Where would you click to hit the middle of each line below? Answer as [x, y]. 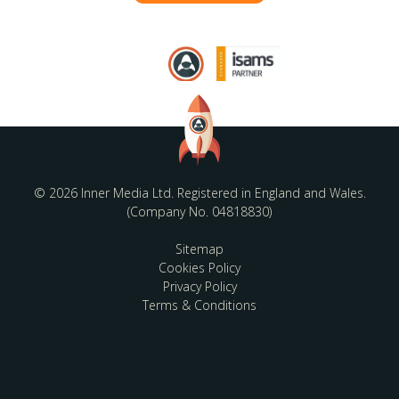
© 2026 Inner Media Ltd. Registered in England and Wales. [199, 193]
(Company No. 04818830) [199, 212]
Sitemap [199, 249]
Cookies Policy [199, 268]
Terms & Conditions [199, 305]
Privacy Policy [199, 287]
